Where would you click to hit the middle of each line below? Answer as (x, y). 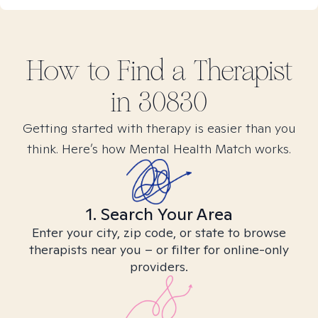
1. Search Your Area (159, 214)
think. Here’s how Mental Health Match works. (159, 149)
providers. (159, 267)
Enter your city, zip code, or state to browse (159, 232)
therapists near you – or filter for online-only (159, 250)
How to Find (99, 71)
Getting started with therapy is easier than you (159, 128)
